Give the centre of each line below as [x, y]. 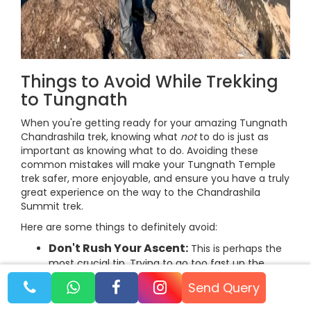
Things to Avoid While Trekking [150, 82]
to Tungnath [74, 100]
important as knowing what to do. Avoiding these [140, 151]
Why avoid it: [115, 298]
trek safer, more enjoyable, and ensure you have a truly [155, 178]
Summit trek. [52, 206]
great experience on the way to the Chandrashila [141, 192]
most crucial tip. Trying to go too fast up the [157, 263]
